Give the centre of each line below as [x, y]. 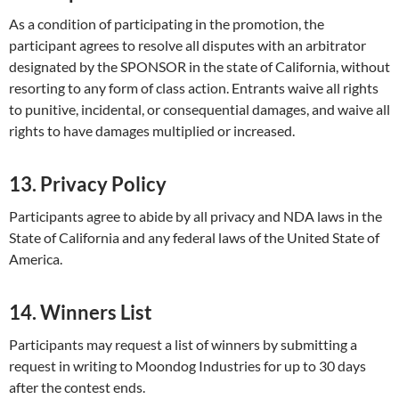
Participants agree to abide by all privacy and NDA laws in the [195, 216]
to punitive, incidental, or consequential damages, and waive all [199, 110]
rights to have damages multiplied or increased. [152, 131]
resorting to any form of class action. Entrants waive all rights [194, 88]
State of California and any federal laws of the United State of [194, 238]
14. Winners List [81, 313]
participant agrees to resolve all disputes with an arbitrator [187, 45]
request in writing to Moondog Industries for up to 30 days [187, 366]
